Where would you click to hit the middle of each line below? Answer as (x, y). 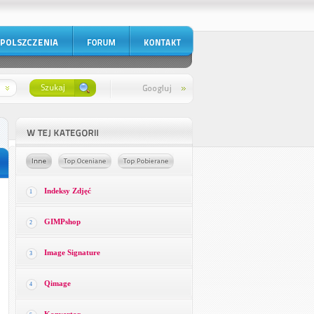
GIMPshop (62, 221)
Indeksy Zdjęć (67, 191)
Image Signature (72, 252)
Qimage (57, 283)
